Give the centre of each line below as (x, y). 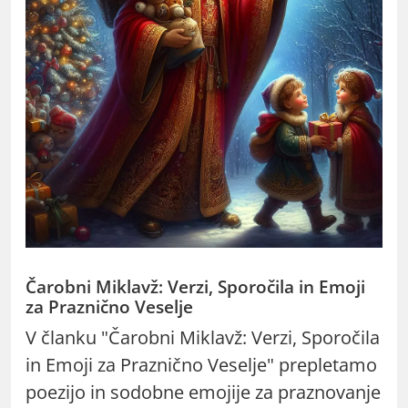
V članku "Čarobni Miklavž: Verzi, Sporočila (203, 337)
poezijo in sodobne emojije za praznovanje (203, 392)
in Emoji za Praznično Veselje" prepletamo (201, 364)
